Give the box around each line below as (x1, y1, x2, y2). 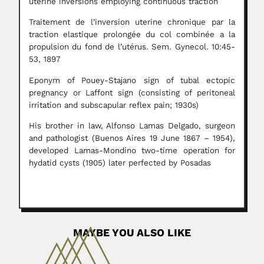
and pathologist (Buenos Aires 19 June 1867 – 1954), (29, 133, 235, 144)
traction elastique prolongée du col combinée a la (29, 29, 235, 40)
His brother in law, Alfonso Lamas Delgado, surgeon (29, 121, 235, 131)
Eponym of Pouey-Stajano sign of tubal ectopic (29, 75, 235, 85)
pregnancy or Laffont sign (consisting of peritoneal (29, 87, 235, 98)
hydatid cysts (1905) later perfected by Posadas (29, 158, 217, 169)
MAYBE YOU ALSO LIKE (73, 226, 191, 239)
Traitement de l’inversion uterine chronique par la (29, 17, 235, 28)
